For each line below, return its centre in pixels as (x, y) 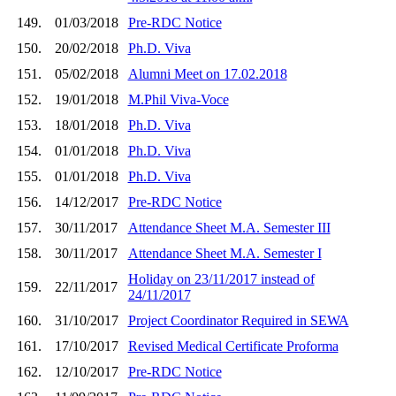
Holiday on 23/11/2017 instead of (221, 278)
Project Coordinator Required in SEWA (238, 320)
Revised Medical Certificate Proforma (233, 346)
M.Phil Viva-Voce (178, 99)
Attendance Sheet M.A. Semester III (229, 227)
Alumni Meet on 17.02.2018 (207, 73)
